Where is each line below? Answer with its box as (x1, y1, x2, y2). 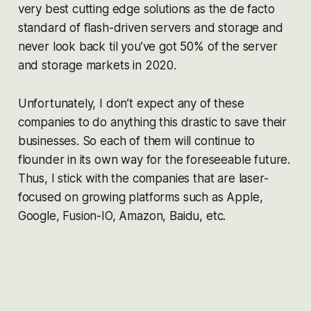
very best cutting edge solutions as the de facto (17, 1, 275, 16)
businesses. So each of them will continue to (17, 133, 255, 148)
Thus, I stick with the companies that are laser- (17, 171, 269, 185)
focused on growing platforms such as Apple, (17, 190, 263, 204)
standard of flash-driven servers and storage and (17, 20, 283, 35)
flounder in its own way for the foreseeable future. (17, 152, 291, 167)
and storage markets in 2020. (17, 58, 176, 72)
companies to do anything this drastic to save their (17, 115, 287, 129)
